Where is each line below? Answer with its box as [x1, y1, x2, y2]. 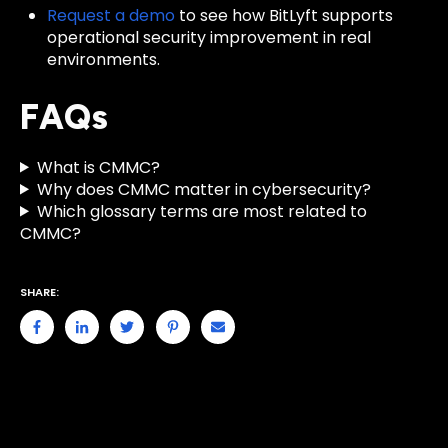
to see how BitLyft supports [175, 4, 394, 28]
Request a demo [47, 4, 176, 28]
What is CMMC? [36, 155, 160, 179]
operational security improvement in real [47, 26, 372, 50]
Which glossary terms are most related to [36, 199, 367, 223]
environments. [47, 48, 161, 72]
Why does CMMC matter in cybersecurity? [36, 177, 371, 201]
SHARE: [20, 283, 59, 300]
